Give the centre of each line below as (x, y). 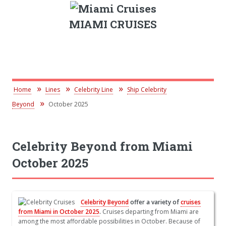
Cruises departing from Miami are (150, 212)
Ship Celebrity (147, 90)
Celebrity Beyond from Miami (102, 147)
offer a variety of (155, 202)
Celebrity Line (94, 90)
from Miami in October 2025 (59, 212)
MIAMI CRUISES (113, 24)
